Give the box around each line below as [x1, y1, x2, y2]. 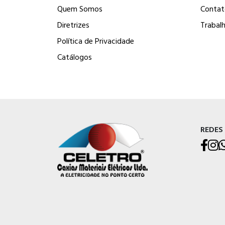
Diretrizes [57, 19, 89, 31]
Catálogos [57, 51, 92, 63]
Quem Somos [57, 3, 102, 15]
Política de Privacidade [57, 35, 134, 47]
